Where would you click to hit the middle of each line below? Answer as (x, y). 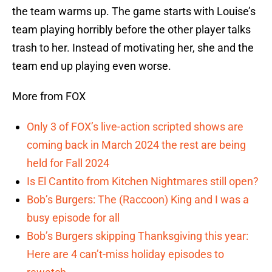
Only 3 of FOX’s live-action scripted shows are (135, 127)
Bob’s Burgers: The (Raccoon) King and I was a (138, 200)
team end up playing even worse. (92, 66)
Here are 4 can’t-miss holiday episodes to (125, 254)
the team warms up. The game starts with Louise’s (134, 12)
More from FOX (49, 97)
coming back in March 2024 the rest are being (136, 145)
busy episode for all (73, 218)
